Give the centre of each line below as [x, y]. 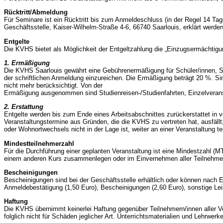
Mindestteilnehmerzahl [39, 143]
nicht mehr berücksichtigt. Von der [53, 86]
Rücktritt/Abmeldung [36, 12]
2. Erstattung [24, 107]
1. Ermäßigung [27, 63]
